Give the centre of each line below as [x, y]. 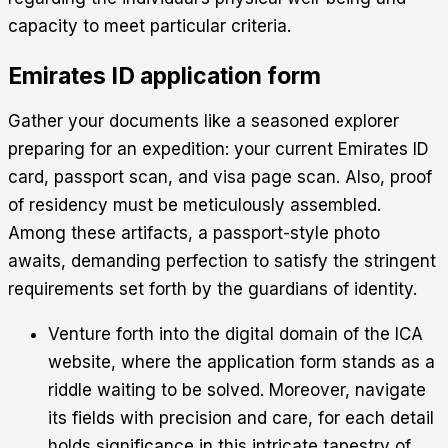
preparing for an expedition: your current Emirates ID [218, 148]
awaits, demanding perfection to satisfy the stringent [222, 260]
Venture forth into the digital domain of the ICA [235, 333]
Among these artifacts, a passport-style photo [194, 232]
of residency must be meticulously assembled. [194, 204]
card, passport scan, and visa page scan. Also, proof [220, 176]
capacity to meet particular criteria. [149, 25]
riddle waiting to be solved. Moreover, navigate [237, 389]
